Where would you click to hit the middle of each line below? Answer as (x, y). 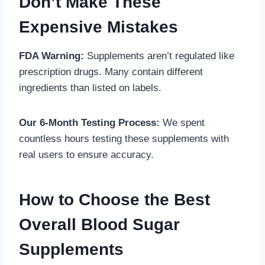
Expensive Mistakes (98, 27)
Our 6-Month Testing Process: (89, 123)
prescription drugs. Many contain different (111, 72)
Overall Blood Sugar (99, 225)
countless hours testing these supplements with (124, 139)
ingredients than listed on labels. (90, 88)
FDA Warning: (51, 56)
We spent (182, 123)
